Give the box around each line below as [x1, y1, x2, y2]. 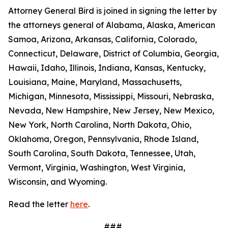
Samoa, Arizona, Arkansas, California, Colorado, [8, 34, 197, 44]
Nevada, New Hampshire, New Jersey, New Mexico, [8, 105, 214, 116]
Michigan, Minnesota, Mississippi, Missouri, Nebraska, [8, 91, 214, 101]
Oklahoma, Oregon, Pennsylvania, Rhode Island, [8, 134, 198, 144]
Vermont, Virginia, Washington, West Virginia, [8, 162, 185, 173]
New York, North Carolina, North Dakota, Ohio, [8, 120, 191, 130]
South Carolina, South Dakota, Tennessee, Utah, [8, 148, 195, 158]
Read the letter [8, 199, 70, 209]
